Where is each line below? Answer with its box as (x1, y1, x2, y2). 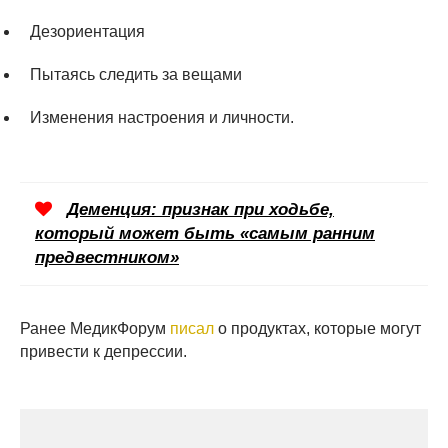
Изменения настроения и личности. (30, 108, 294, 126)
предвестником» (35, 247, 179, 267)
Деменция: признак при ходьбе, (67, 199, 334, 219)
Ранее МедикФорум (20, 319, 170, 337)
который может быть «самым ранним (35, 223, 375, 243)
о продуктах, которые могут (214, 319, 421, 337)
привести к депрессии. (20, 342, 187, 360)
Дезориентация (30, 22, 145, 40)
